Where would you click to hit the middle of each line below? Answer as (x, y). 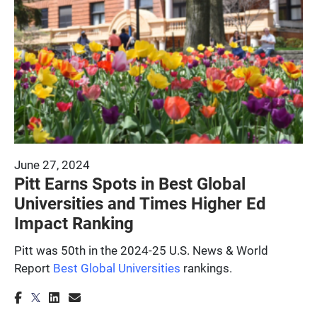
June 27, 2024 (52, 164)
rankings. (206, 267)
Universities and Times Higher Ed (140, 203)
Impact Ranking (74, 223)
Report (34, 267)
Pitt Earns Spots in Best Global (130, 183)
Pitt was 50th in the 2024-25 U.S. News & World (141, 250)
